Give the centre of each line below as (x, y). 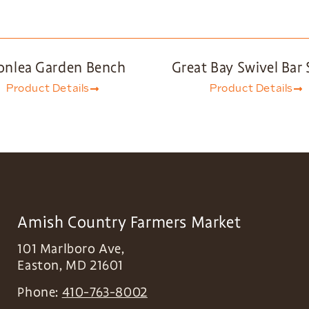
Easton (39, 266)
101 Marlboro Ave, (71, 249)
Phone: (40, 292)
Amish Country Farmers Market (129, 222)
